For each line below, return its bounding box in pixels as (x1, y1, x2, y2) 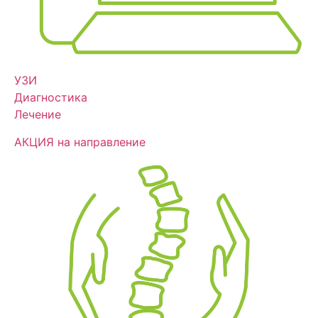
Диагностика (14, 90, 87, 105)
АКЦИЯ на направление (14, 134, 146, 149)
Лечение (14, 107, 61, 122)
